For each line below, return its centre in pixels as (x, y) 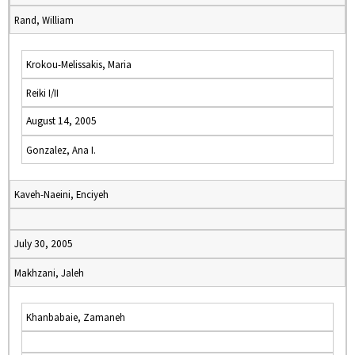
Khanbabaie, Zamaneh (76, 317)
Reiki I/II (42, 93)
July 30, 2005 (44, 244)
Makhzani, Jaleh (49, 273)
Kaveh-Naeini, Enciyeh (61, 194)
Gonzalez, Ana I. (61, 150)
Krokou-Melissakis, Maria (79, 64)
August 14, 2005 (61, 121)
